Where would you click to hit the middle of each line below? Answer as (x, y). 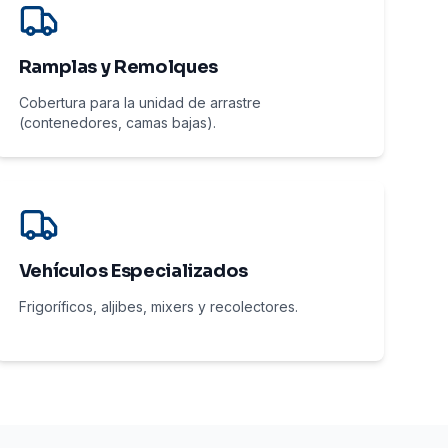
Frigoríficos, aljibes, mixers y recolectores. (158, 306)
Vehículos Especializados (133, 271)
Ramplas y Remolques (118, 67)
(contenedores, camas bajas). (117, 122)
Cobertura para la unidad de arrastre (139, 102)
